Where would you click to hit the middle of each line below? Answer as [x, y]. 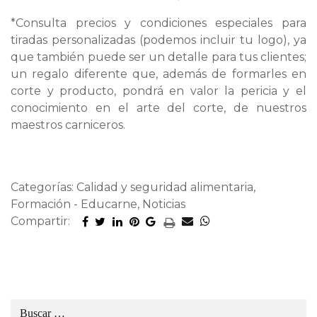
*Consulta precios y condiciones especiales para [158, 23]
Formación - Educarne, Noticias [98, 204]
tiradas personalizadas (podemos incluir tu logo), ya [158, 40]
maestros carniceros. [68, 125]
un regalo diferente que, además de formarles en [158, 74]
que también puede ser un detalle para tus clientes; [158, 57]
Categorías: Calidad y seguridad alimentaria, [133, 188]
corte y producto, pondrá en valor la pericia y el [158, 91]
